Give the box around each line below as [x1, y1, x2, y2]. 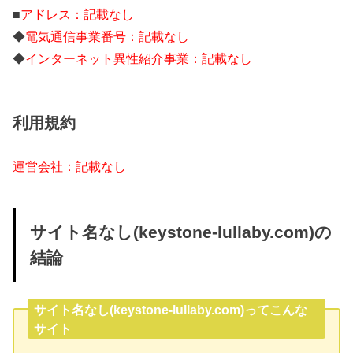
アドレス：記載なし [20, 6, 135, 21]
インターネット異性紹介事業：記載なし [25, 50, 253, 65]
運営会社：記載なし [13, 159, 127, 174]
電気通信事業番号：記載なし [25, 28, 190, 43]
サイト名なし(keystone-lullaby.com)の [29, 222, 332, 242]
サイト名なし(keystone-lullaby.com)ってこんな [34, 302, 308, 317]
